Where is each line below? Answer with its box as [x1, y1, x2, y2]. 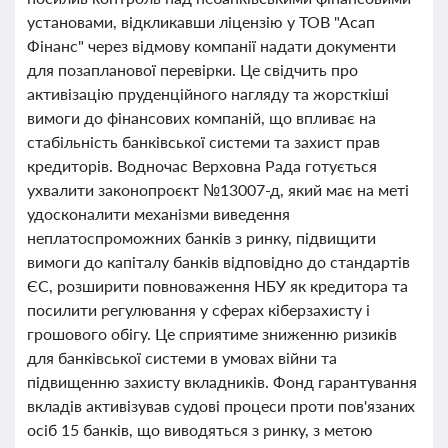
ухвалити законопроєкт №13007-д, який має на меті [27, 180, 409, 199]
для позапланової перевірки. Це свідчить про [27, 60, 358, 79]
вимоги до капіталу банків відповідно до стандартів [27, 252, 410, 271]
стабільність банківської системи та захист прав [27, 132, 380, 151]
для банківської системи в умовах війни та [27, 348, 337, 367]
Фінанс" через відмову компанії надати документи [27, 36, 396, 55]
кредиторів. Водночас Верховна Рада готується [27, 156, 377, 175]
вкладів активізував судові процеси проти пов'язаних [27, 396, 416, 415]
